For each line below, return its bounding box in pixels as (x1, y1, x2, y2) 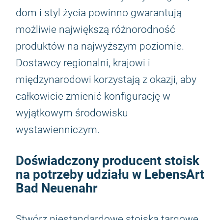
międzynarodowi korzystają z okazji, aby (16, 74, 196, 85)
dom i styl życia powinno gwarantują (16, 7, 182, 19)
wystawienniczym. (16, 124, 100, 136)
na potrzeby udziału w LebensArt (16, 165, 204, 183)
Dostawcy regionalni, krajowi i (16, 57, 150, 69)
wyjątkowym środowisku (16, 107, 128, 119)
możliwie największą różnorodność (16, 24, 175, 35)
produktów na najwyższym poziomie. (16, 40, 184, 52)
